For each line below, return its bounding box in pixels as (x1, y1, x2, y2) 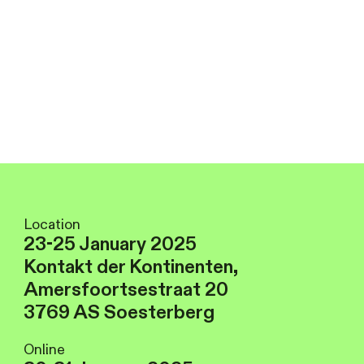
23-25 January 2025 (24, 231, 197, 257)
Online (24, 340, 66, 359)
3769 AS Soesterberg (24, 299, 215, 325)
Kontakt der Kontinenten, (24, 253, 238, 279)
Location (24, 214, 81, 234)
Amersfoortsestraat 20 (24, 276, 229, 302)
